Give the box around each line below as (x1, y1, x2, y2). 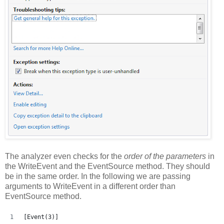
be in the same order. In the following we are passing (5, 172, 190, 181)
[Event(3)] (23, 213, 58, 221)
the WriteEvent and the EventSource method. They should (5, 162, 210, 171)
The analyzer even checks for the (5, 152, 124, 161)
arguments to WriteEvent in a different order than (5, 182, 175, 191)
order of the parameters (124, 152, 208, 161)
